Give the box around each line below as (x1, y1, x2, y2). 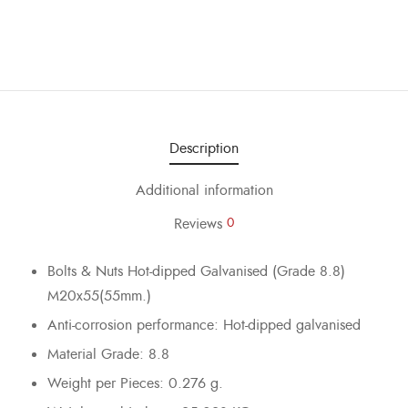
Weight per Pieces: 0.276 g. (46, 372, 223, 393)
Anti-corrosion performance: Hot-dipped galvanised (46, 314, 361, 335)
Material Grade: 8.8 (46, 343, 169, 364)
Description (169, 138, 239, 158)
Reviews (174, 213, 227, 234)
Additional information (135, 180, 273, 201)
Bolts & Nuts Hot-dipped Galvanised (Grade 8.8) (46, 260, 345, 281)
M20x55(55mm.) (46, 285, 151, 306)
